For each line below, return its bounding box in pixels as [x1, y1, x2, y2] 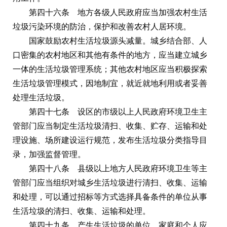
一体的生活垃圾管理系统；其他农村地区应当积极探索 [13, 64, 207, 73]
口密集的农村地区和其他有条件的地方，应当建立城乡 [13, 50, 207, 59]
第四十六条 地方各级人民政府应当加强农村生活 [29, 8, 207, 17]
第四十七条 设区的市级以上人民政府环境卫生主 [29, 107, 207, 116]
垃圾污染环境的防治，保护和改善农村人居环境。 [13, 22, 191, 31]
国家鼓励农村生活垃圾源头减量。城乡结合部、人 [29, 36, 207, 45]
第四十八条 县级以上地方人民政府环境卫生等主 [29, 164, 207, 173]
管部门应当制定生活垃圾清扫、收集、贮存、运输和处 [13, 121, 207, 130]
